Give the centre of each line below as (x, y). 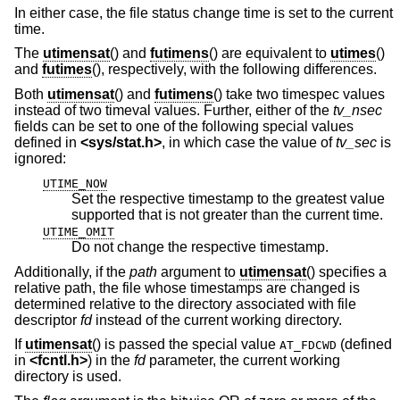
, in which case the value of (249, 142)
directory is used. (68, 377)
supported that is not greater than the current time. (293, 215)
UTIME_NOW (75, 184)
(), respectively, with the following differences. (234, 70)
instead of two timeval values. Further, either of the (174, 110)
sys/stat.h (121, 142)
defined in (47, 142)
